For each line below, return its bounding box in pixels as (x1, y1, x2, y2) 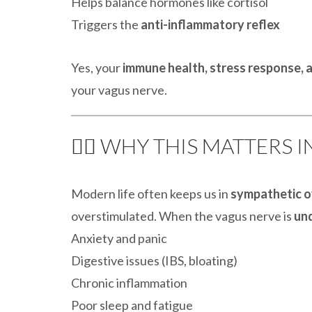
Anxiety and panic (71, 231, 167, 246)
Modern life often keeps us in (71, 186, 231, 201)
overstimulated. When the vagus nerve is (71, 208, 294, 224)
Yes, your (71, 60, 123, 75)
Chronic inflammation (71, 275, 187, 290)
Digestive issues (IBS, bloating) (71, 253, 237, 268)
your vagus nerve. (71, 82, 167, 97)
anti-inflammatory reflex (141, 17, 280, 32)
